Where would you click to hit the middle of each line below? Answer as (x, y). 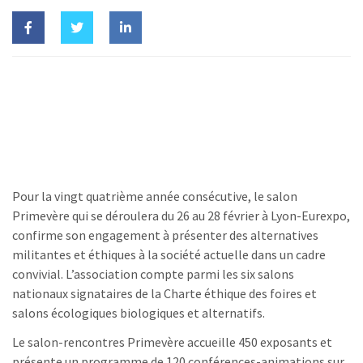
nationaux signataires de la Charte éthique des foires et (164, 293)
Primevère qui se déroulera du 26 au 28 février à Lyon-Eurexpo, (181, 215)
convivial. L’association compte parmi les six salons (153, 273)
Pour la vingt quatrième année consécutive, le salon (155, 196)
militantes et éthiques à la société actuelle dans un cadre (169, 254)
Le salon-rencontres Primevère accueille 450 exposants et (172, 342)
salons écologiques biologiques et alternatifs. (139, 312)
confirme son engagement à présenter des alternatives (165, 235)
